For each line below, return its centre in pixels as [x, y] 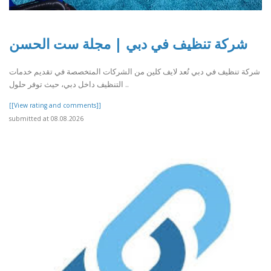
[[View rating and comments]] [55, 106]
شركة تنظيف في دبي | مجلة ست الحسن [128, 43]
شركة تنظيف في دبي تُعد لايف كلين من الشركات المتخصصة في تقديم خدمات [135, 72]
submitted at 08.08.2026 [46, 119]
